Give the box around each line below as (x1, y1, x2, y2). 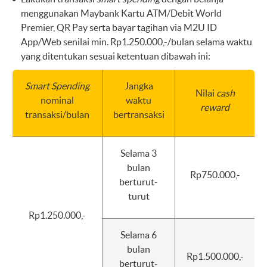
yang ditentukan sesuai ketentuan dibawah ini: (21, 51, 210, 61)
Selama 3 (120, 148, 157, 159)
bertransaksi (113, 109, 164, 120)
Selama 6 (120, 229, 157, 240)
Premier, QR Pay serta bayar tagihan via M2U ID (21, 22, 217, 33)
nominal (41, 95, 74, 105)
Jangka (124, 80, 153, 91)
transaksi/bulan (25, 109, 89, 120)
